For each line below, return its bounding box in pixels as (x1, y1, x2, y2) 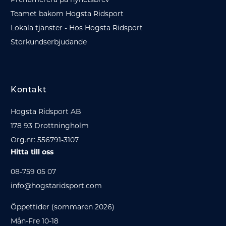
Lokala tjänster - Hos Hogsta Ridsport (11, 23, 143, 32)
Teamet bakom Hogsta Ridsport (11, 9, 124, 18)
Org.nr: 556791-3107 (11, 135, 79, 144)
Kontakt (11, 86, 47, 94)
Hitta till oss (11, 147, 53, 156)
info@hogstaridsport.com (11, 181, 102, 190)
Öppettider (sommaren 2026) (11, 202, 115, 211)
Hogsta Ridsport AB (11, 107, 81, 116)
